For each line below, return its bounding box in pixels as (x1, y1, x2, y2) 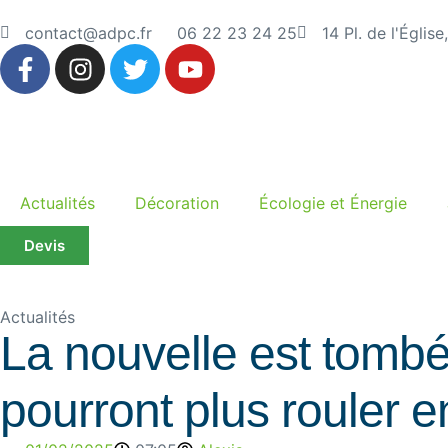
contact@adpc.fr (25, 23, 152, 43)
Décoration (135, 193, 219, 213)
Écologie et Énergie (259, 193, 407, 213)
